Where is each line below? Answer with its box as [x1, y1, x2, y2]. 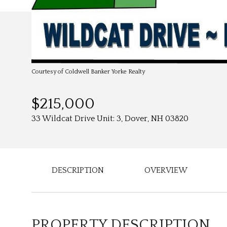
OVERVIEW [144, 166, 187, 175]
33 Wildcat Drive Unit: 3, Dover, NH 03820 [31, 114, 188, 123]
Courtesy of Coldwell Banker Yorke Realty [31, 68, 145, 75]
